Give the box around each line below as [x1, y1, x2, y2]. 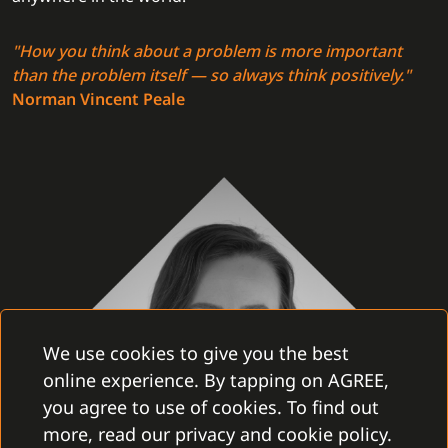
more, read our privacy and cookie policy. [43, 422, 392, 446]
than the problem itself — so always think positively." [12, 64, 411, 86]
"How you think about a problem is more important [12, 40, 402, 62]
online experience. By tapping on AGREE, [43, 368, 389, 392]
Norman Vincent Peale [12, 88, 185, 110]
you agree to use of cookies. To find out [43, 395, 379, 419]
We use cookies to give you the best [43, 341, 349, 365]
